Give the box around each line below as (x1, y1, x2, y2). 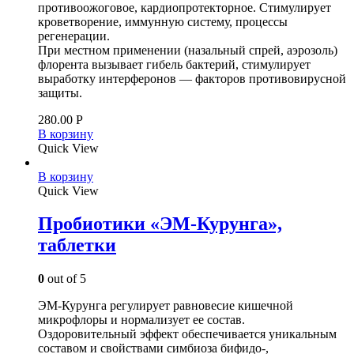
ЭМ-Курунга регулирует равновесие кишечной (38, 299, 293, 313)
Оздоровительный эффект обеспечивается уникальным (38, 327, 337, 341)
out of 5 (44, 272, 86, 286)
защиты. (38, 85, 82, 100)
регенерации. (38, 28, 110, 43)
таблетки (38, 235, 116, 256)
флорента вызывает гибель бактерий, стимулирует (38, 57, 311, 71)
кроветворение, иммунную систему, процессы (38, 14, 288, 28)
